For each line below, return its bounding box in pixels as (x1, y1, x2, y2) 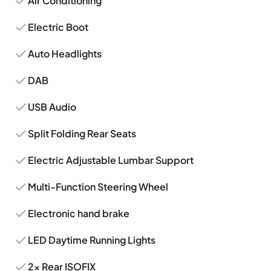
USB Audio (28, 100, 77, 113)
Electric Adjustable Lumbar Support (28, 154, 194, 166)
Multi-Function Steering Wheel (28, 180, 169, 193)
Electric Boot (28, 21, 89, 33)
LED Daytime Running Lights (28, 233, 156, 246)
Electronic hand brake (28, 207, 130, 220)
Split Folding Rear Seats (28, 127, 137, 140)
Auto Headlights (28, 47, 102, 60)
